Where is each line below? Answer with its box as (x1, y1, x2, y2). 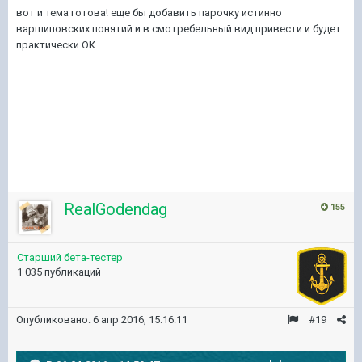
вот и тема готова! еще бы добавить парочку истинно (16, 6, 282, 19)
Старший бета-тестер (17, 250, 123, 263)
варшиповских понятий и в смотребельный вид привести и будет (16, 22, 341, 35)
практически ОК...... (16, 38, 110, 51)
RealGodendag (64, 199, 167, 219)
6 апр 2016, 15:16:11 (93, 313, 187, 326)
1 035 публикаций (17, 265, 101, 278)
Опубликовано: (16, 313, 93, 326)
